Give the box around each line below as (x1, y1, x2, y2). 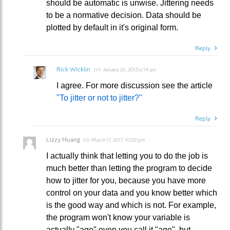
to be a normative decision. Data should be (46, 10, 201, 20)
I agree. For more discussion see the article (56, 81, 213, 90)
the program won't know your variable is (46, 213, 190, 222)
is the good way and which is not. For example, (46, 200, 216, 209)
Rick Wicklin (56, 65, 90, 73)
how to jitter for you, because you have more (46, 176, 206, 185)
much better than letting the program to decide (46, 163, 212, 172)
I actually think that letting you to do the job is (46, 151, 208, 160)
